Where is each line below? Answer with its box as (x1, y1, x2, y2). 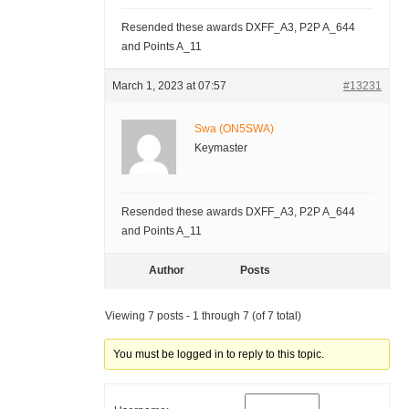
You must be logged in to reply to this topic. (113, 348, 325, 362)
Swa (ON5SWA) (194, 122, 274, 136)
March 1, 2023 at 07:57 (111, 79, 226, 93)
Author (149, 264, 185, 278)
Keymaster (194, 142, 247, 155)
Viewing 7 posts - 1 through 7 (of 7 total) (104, 309, 301, 323)
